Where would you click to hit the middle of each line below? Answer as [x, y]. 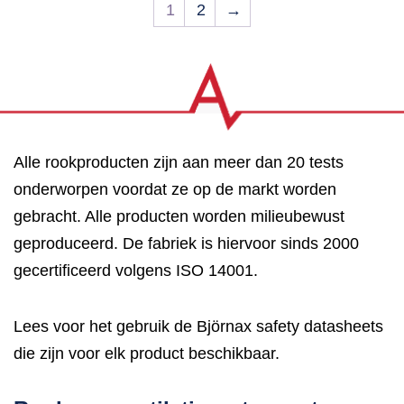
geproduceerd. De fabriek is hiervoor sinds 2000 [186, 243]
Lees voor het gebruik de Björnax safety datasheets [198, 326]
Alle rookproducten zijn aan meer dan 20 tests [179, 162]
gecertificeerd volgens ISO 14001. [136, 270]
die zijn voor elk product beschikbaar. [147, 353]
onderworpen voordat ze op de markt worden [175, 189]
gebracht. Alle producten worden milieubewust [179, 216]
